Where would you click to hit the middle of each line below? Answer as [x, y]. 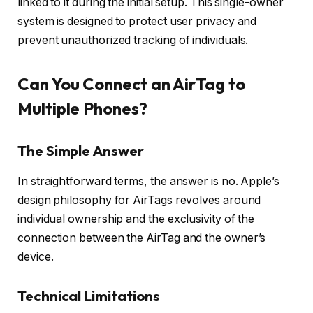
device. [36, 257]
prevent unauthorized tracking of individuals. [133, 40]
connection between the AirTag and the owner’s [142, 238]
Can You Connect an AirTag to [131, 84]
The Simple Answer [81, 150]
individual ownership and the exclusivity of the [136, 219]
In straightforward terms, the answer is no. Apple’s [148, 182]
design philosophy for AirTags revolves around [139, 201]
